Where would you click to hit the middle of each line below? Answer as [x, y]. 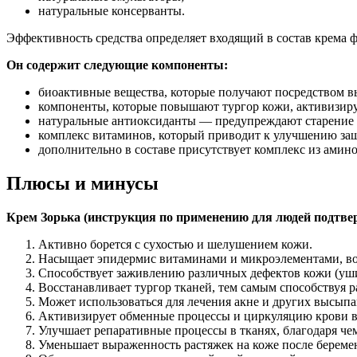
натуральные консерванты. [112, 11]
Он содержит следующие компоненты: [117, 65]
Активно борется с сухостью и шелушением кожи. [175, 245]
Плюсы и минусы [82, 184]
